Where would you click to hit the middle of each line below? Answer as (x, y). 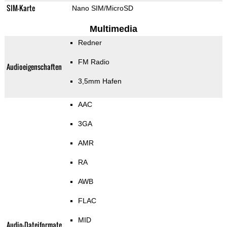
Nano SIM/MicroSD (102, 8)
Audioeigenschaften (34, 67)
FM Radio (93, 62)
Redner (90, 43)
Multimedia (113, 29)
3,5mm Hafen (100, 81)
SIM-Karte (21, 8)
